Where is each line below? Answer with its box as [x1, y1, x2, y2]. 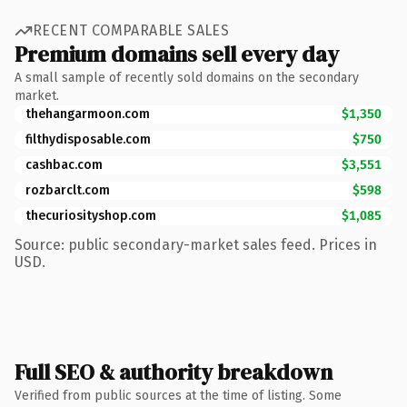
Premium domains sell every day [15, 38, 339, 69]
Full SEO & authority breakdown [15, 356, 333, 387]
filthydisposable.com [25, 131, 151, 147]
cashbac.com [25, 156, 103, 173]
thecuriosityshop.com [25, 207, 156, 223]
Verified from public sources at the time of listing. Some [15, 387, 342, 403]
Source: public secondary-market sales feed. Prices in [15, 235, 377, 253]
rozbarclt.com [25, 182, 110, 198]
